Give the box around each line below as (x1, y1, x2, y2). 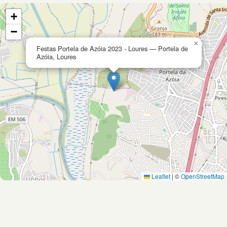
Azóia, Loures (36, 52, 76, 62)
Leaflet (150, 172, 170, 181)
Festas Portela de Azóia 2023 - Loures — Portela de (36, 44, 188, 54)
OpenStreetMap (181, 172, 224, 181)
